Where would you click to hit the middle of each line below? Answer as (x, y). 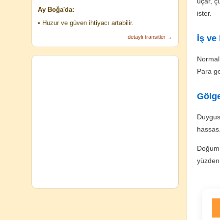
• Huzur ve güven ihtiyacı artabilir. (86, 23)
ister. (204, 13)
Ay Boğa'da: (56, 10)
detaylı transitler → (150, 37)
